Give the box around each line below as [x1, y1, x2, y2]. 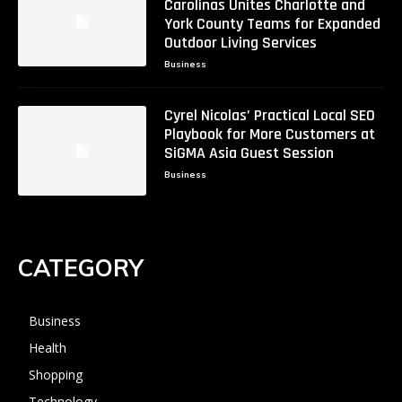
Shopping [29, 365, 83, 383]
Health [29, 338, 66, 356]
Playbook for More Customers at [163, 123, 375, 144]
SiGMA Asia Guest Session [163, 142, 334, 163]
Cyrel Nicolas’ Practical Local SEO [163, 104, 375, 126]
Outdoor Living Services [163, 31, 317, 53]
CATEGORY [18, 252, 144, 283]
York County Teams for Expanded [163, 13, 380, 34]
